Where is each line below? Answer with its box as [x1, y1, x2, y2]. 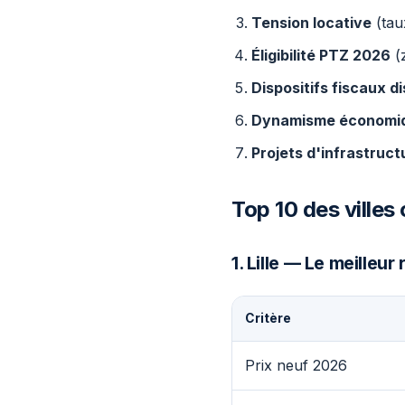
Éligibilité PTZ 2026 [251, 46, 391, 64]
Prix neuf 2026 [245, 356, 347, 374]
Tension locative [251, 14, 372, 32]
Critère [245, 311, 291, 325]
